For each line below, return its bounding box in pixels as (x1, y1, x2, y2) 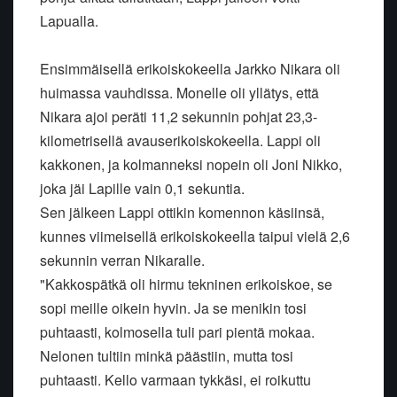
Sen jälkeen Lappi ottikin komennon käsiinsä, (40, 201, 324, 222)
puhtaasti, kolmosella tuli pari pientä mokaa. (40, 321, 315, 342)
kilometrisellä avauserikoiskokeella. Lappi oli (40, 129, 321, 151)
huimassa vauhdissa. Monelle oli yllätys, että (40, 82, 319, 103)
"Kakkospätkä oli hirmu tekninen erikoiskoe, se (40, 273, 332, 294)
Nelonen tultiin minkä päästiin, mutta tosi (40, 345, 293, 366)
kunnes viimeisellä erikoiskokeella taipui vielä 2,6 (40, 225, 350, 246)
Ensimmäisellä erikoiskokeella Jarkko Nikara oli (40, 58, 340, 79)
